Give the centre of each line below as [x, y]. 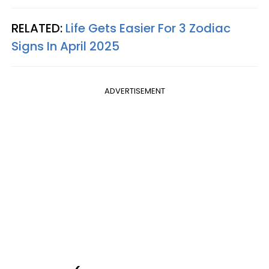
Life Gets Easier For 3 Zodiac [148, 28]
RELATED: [38, 28]
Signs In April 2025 [65, 46]
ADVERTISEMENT [134, 91]
